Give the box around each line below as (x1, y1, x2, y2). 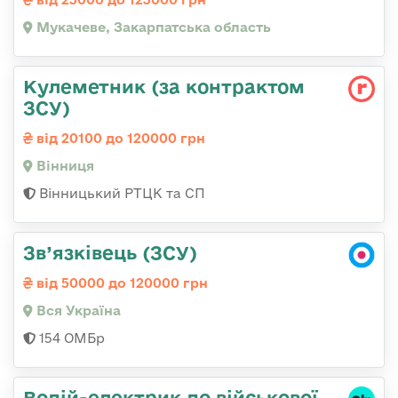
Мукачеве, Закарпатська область (33, 20, 271, 36)
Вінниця (33, 158, 94, 174)
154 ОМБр (36, 330, 105, 346)
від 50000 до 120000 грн (33, 275, 208, 291)
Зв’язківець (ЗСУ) (23, 242, 197, 264)
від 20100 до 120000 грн (33, 131, 205, 147)
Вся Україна (33, 303, 121, 319)
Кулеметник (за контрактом (23, 76, 305, 98)
